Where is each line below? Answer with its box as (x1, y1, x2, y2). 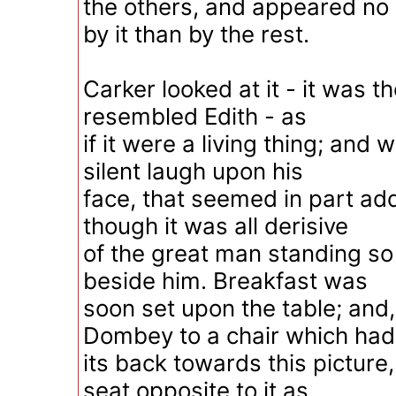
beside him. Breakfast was (83, 267, 368, 294)
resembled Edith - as (83, 103, 307, 130)
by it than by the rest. (83, 20, 309, 48)
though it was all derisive (83, 212, 348, 240)
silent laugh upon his (83, 157, 303, 185)
